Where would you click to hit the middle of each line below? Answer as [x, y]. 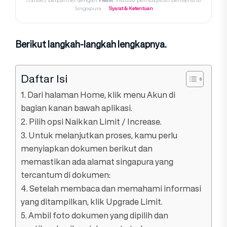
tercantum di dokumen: [66, 175]
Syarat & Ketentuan [131, 8]
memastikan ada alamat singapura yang [97, 162]
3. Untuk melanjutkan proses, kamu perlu [99, 135]
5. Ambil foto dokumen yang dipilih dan [94, 215]
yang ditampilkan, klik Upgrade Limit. [92, 202]
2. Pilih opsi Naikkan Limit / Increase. [91, 122]
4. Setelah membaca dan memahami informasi [111, 188]
